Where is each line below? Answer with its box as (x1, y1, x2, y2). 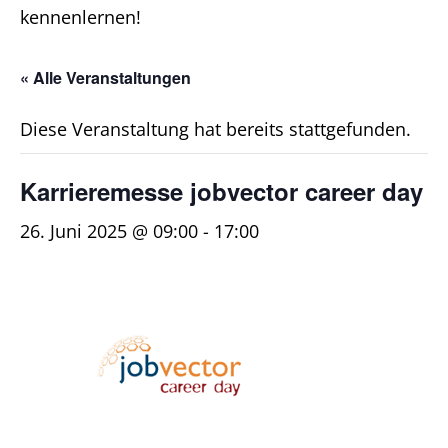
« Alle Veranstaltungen (20, 66, 191, 89)
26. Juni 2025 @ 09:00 (20, 219, 198, 243)
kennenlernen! (20, 5, 141, 29)
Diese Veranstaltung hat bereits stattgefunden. (20, 117, 411, 141)
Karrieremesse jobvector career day (20, 174, 423, 208)
